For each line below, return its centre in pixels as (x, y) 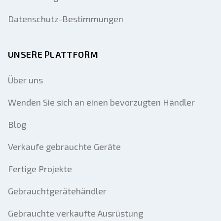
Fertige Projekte (40, 169)
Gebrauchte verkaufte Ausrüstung (75, 213)
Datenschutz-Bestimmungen (66, 19)
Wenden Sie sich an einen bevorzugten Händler (101, 102)
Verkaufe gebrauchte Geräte (64, 147)
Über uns (25, 80)
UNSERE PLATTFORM (53, 54)
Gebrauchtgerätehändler (57, 191)
